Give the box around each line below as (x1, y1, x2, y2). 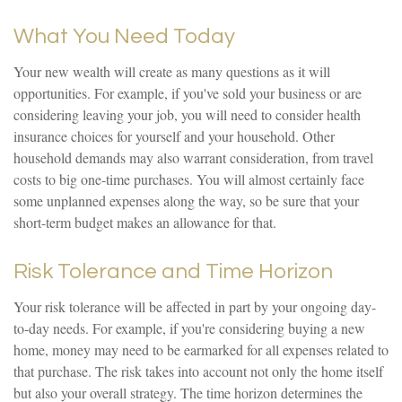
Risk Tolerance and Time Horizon (13, 260, 333, 283)
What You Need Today (13, 25, 235, 48)
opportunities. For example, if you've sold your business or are (13, 83, 362, 102)
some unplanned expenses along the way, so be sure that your (13, 191, 359, 210)
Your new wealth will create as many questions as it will (13, 62, 330, 81)
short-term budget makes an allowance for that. (13, 213, 276, 232)
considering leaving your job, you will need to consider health (13, 105, 361, 124)
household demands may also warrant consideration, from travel (13, 148, 373, 167)
